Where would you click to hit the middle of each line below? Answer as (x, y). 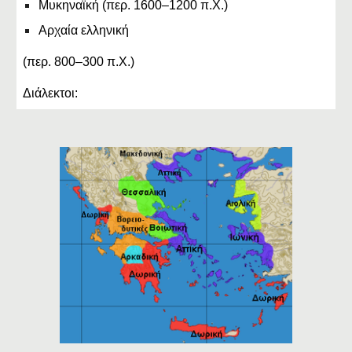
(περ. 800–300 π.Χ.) (79, 62)
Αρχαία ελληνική (84, 30)
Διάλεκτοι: (51, 93)
